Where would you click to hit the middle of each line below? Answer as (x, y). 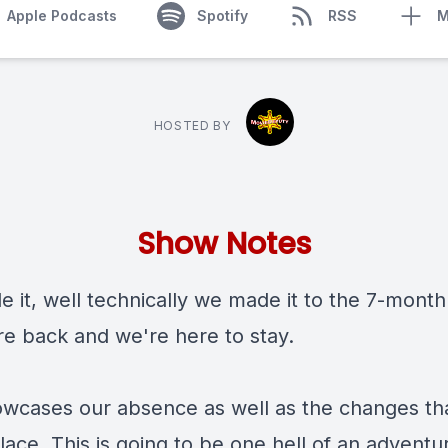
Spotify (222, 15)
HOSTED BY (192, 125)
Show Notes (224, 244)
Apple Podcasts (61, 15)
